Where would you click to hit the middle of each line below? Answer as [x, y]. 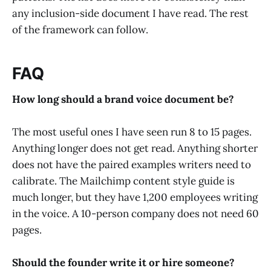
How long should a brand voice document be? [123, 99]
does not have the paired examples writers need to [132, 164]
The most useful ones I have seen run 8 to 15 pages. [132, 132]
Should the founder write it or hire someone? [123, 263]
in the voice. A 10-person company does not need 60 [135, 213]
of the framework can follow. [80, 29]
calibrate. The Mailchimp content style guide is [123, 181]
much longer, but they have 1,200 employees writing [135, 197]
